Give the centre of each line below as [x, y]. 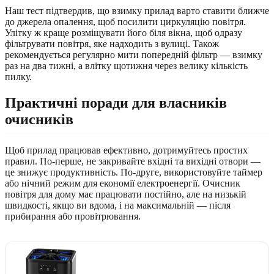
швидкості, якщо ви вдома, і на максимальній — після [118, 206]
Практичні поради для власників [116, 102]
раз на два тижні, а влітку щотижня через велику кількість [126, 65]
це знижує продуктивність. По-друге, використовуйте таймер [134, 172]
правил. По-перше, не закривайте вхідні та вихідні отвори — [133, 161]
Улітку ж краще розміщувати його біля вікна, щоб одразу [124, 32]
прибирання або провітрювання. [73, 217]
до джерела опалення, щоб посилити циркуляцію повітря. [125, 21]
